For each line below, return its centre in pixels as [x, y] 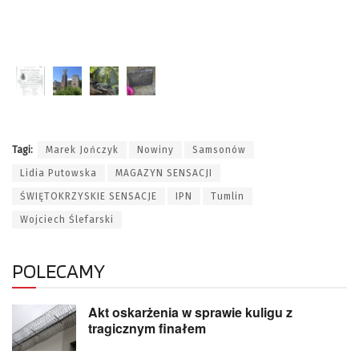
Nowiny [155, 150]
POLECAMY [58, 271]
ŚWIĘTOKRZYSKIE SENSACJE [89, 197]
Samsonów [219, 150]
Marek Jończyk [82, 150]
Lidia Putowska [58, 173]
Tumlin [228, 197]
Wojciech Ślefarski [67, 220]
